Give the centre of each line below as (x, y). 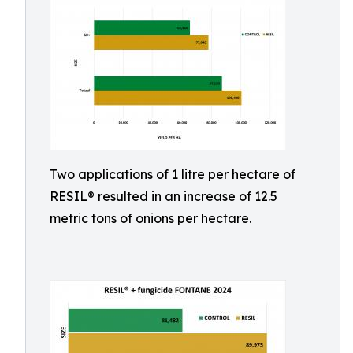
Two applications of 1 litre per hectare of (173, 174)
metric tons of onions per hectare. (150, 218)
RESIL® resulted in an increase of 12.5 (163, 196)
